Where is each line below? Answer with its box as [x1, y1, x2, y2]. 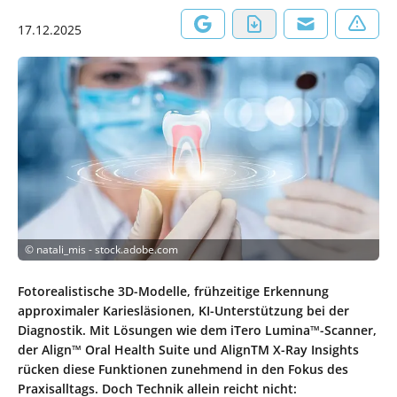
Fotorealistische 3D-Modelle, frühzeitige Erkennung [18, 282, 329, 300]
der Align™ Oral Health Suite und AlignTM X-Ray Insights [18, 340, 359, 358]
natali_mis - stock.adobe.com [36, 241, 178, 257]
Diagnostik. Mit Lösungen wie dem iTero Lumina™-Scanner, [18, 321, 377, 339]
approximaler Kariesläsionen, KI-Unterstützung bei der [18, 301, 349, 319]
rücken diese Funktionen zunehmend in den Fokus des [18, 360, 348, 378]
